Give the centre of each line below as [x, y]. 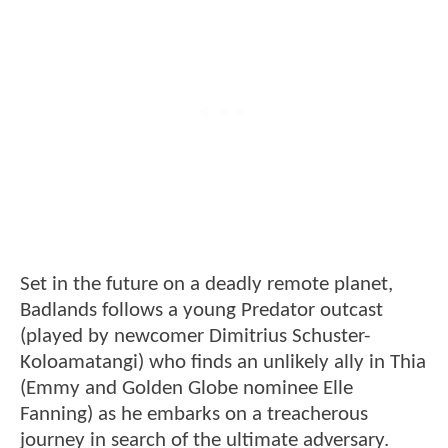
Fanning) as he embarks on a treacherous [194, 414]
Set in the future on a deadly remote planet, [206, 284]
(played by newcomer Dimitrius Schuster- [195, 336]
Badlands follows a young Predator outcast [201, 310]
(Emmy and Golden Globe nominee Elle [186, 388]
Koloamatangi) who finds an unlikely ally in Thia [223, 362]
